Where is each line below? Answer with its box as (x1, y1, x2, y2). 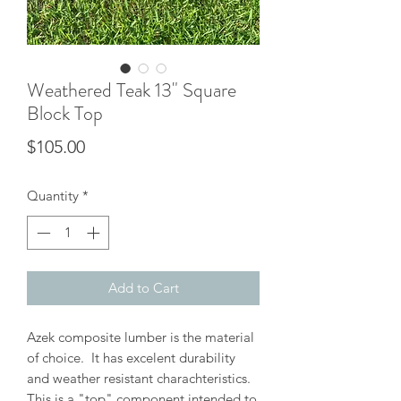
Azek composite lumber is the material (27, 328, 254, 346)
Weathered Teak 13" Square (27, 75, 236, 104)
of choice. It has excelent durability (27, 349, 235, 367)
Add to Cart (107, 279, 179, 297)
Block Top (27, 98, 103, 127)
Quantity (27, 186, 79, 204)
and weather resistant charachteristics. (27, 370, 254, 388)
